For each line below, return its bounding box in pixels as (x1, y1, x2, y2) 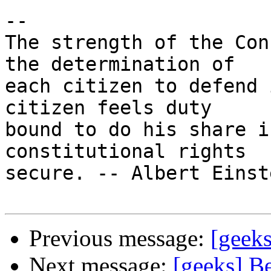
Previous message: (29, 225, 211, 252)
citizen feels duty (5, 97, 212, 119)
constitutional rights (5, 140, 246, 163)
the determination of (5, 53, 235, 76)
